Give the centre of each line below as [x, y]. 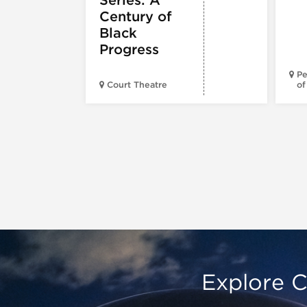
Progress [129, 49]
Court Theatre [137, 84]
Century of [136, 16]
